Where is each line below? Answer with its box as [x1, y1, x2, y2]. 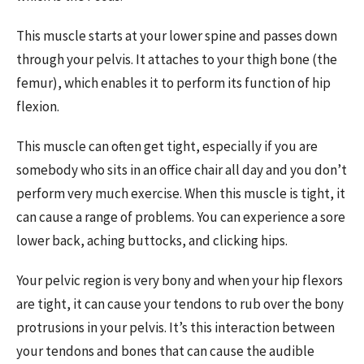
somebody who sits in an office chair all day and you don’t [16, 161, 347, 180]
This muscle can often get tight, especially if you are [16, 137, 318, 156]
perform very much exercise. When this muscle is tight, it [16, 184, 345, 203]
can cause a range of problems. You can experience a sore [16, 208, 345, 227]
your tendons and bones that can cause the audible [16, 342, 314, 361]
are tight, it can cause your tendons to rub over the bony [16, 295, 344, 314]
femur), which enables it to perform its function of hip [16, 74, 331, 93]
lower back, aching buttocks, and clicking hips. [16, 232, 290, 250]
